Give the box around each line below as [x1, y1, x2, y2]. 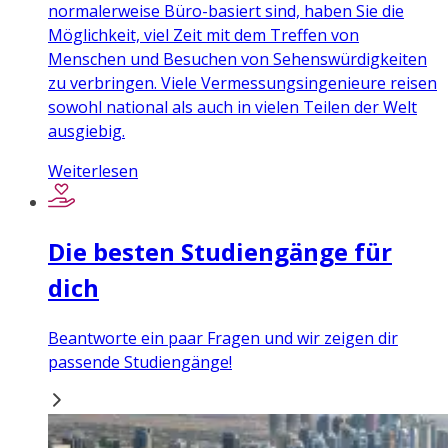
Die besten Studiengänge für [48, 235, 392, 269]
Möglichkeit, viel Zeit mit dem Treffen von [48, 24, 359, 47]
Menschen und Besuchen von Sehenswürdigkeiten [48, 48, 427, 71]
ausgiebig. [48, 120, 125, 143]
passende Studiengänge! [48, 351, 232, 374]
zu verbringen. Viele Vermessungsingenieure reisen [48, 72, 437, 95]
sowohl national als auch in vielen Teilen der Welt [48, 96, 417, 119]
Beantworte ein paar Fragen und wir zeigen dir [48, 327, 398, 350]
